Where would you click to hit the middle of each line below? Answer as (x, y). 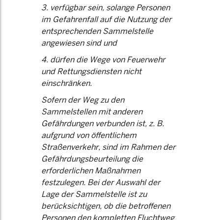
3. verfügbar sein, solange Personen (106, 8)
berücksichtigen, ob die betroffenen (106, 206)
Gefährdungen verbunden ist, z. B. (103, 124)
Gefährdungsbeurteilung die (92, 159)
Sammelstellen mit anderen (92, 112)
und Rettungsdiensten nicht (91, 71)
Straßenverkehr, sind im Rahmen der (108, 147)
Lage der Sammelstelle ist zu (94, 194)
